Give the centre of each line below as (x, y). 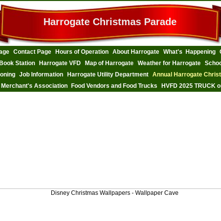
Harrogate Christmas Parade (110, 22)
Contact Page (32, 52)
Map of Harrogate (109, 63)
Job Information (41, 74)
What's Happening (189, 52)
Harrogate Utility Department (108, 74)
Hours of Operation (82, 52)
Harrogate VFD (60, 63)
